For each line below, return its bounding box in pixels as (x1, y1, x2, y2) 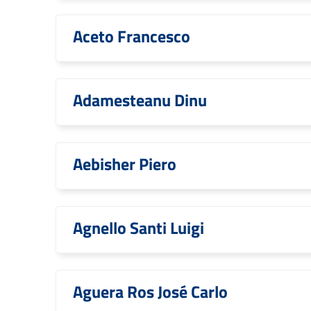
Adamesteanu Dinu (73, 87, 207, 112)
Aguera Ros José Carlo (73, 279, 228, 304)
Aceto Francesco (73, 24, 190, 49)
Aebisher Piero (73, 151, 176, 176)
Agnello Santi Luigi (73, 215, 204, 240)
